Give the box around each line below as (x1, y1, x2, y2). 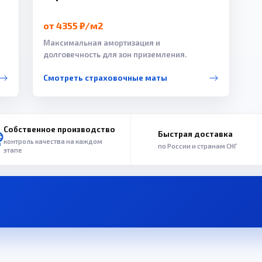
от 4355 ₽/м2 (43, 20, 104, 32)
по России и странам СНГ (158, 142, 237, 150)
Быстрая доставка (158, 129, 233, 139)
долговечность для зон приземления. (43, 50, 187, 60)
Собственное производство (3, 125, 115, 135)
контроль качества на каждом (3, 137, 102, 146)
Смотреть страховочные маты (43, 73, 167, 83)
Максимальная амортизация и (43, 38, 160, 48)
